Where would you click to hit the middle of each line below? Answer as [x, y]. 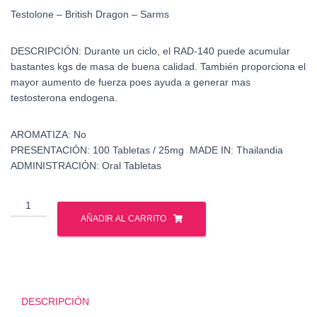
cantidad [31, 295]
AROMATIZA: [42, 134]
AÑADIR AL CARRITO [123, 218]
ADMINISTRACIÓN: [56, 165]
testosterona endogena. [64, 97]
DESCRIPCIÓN [55, 301]
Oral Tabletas [132, 165]
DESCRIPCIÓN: [47, 51]
